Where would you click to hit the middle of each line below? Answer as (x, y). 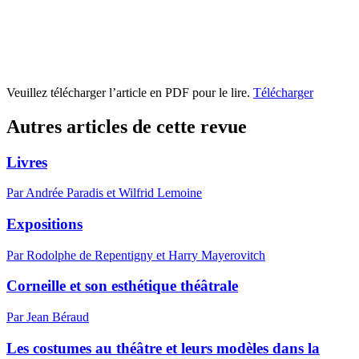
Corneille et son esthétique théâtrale (122, 286)
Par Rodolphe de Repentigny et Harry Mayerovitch (136, 255)
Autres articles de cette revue (127, 126)
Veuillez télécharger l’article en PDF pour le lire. (130, 92)
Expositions (44, 224)
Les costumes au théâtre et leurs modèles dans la (163, 348)
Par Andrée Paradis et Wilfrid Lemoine (104, 193)
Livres (27, 162)
